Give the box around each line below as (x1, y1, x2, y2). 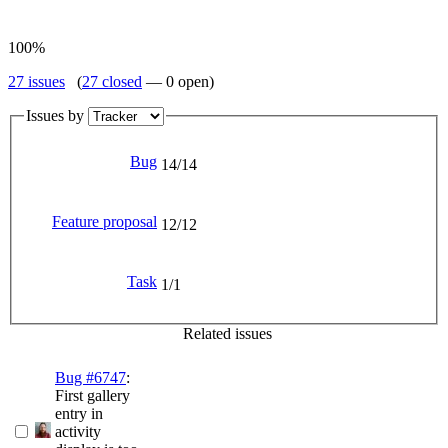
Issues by (26, 106, 88, 124)
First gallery (55, 387, 130, 405)
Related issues (183, 325, 272, 343)
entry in (55, 405, 103, 423)
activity (55, 423, 101, 441)
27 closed (82, 72, 142, 90)
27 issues (8, 72, 65, 90)
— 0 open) (142, 72, 214, 90)
